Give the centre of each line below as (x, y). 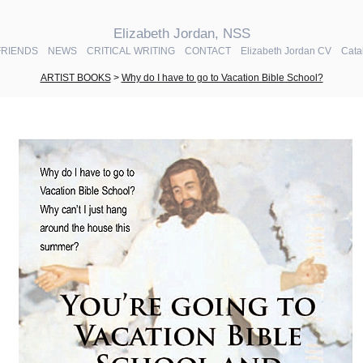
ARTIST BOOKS (75, 78)
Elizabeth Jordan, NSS (181, 34)
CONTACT (207, 51)
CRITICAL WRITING (130, 51)
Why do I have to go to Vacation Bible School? (222, 78)
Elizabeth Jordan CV (286, 51)
